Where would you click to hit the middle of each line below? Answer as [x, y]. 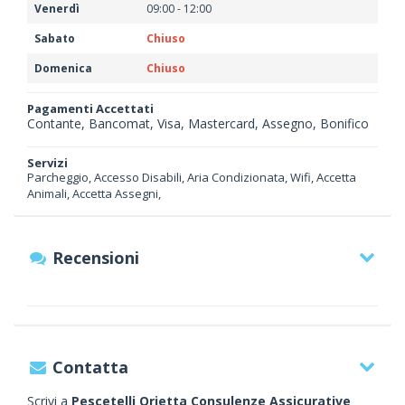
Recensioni [96, 258]
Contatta [91, 367]
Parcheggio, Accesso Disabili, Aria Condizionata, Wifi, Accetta [192, 177]
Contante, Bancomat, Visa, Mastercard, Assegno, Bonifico [198, 123]
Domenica [63, 68]
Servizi [47, 163]
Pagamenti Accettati [90, 108]
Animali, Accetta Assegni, [94, 193]
